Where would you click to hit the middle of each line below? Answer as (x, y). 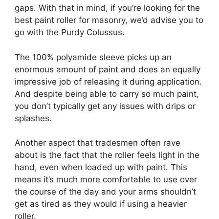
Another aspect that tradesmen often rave (98, 143)
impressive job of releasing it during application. (108, 81)
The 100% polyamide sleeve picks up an (93, 57)
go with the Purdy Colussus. (70, 33)
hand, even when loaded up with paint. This (101, 167)
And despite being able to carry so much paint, (107, 94)
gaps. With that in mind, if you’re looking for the (107, 8)
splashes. (33, 118)
